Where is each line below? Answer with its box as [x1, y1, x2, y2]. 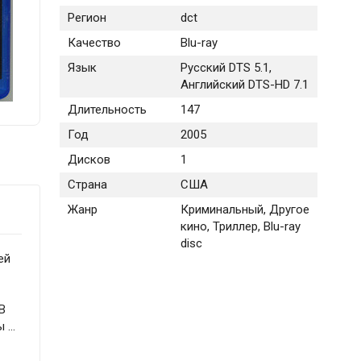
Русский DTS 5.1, [180, 60, 272, 76]
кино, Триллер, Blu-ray [180, 219, 301, 234]
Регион [67, 10, 106, 26]
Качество [67, 35, 121, 51]
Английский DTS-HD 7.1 [180, 77, 309, 93]
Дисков [67, 152, 110, 168]
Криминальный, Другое [180, 202, 309, 218]
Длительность [67, 102, 147, 118]
